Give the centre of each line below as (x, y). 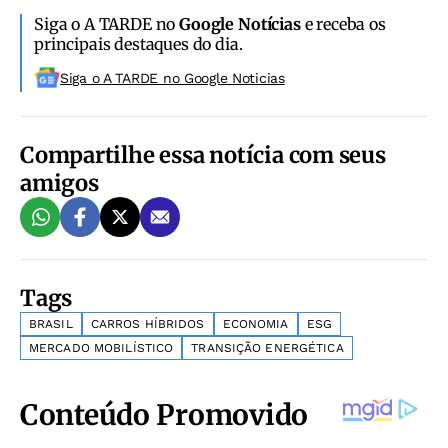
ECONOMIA (255, 323)
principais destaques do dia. (138, 43)
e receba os (343, 23)
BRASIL (51, 323)
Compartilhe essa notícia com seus (203, 154)
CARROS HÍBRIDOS (147, 323)
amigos (59, 182)
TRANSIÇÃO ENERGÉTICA (267, 347)
